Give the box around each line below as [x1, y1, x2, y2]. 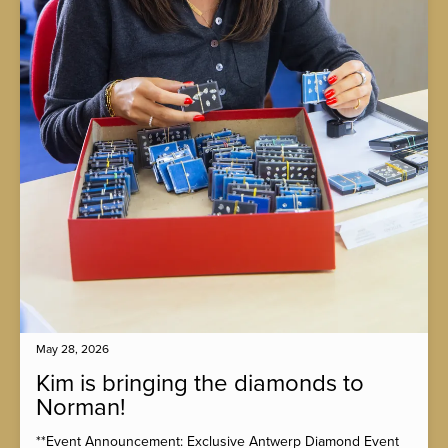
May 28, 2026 [36, 341, 109, 356]
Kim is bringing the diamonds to [36, 368, 364, 398]
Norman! [36, 392, 126, 422]
